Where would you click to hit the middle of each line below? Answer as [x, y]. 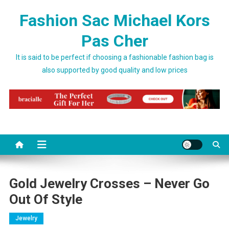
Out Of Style [45, 200]
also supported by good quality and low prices [114, 70]
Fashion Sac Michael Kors [114, 20]
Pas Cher [114, 41]
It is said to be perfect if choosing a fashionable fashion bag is [114, 57]
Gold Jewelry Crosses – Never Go [109, 184]
